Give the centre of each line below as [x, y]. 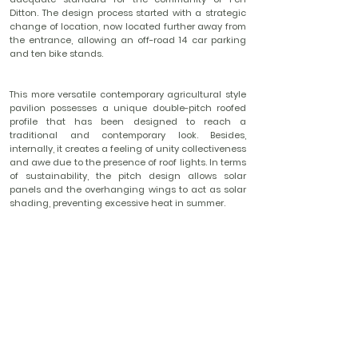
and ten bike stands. [56, 54]
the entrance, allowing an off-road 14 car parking [128, 40]
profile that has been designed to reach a [128, 121]
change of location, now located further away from [128, 26]
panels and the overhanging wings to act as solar [128, 189]
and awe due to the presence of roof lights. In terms [128, 162]
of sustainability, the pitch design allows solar [128, 176]
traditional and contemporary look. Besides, [128, 135]
